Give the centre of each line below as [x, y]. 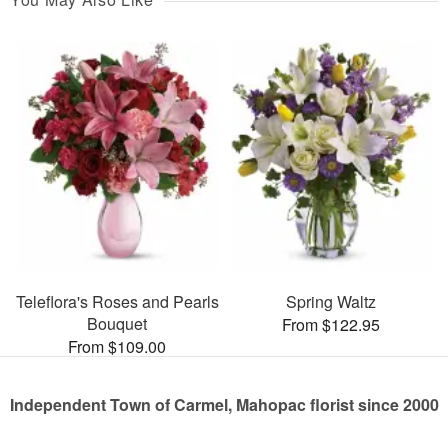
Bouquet [117, 323]
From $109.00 [117, 346]
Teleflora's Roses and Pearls [117, 301]
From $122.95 [331, 324]
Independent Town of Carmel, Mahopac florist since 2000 [224, 404]
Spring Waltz [331, 301]
